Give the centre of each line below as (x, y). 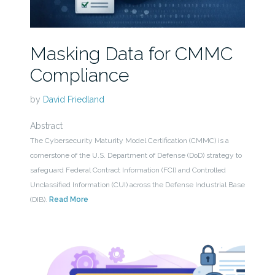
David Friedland (73, 100)
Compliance (79, 76)
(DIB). (39, 200)
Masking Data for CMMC (131, 54)
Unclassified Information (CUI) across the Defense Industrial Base (137, 185)
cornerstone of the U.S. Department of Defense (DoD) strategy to (136, 156)
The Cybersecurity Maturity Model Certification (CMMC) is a (129, 141)
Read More (68, 200)
